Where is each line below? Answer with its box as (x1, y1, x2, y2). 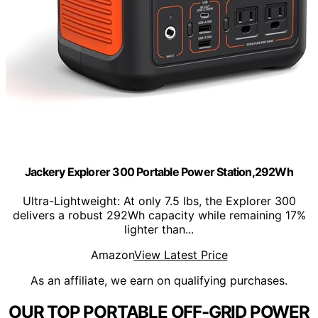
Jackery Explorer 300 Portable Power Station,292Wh (25, 164, 293, 179)
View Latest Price (133, 248, 228, 263)
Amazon (90, 248, 134, 263)
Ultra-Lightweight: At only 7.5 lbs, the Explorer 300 (22, 194, 296, 209)
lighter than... (124, 222, 194, 237)
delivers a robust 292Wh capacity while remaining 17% (12, 208, 306, 223)
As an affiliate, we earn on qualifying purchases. (31, 273, 287, 288)
